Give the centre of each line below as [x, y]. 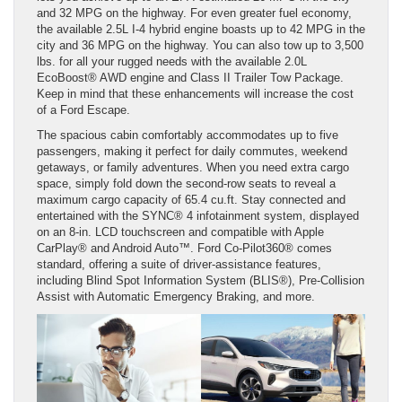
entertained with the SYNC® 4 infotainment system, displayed [198, 215]
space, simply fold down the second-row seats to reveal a [186, 183]
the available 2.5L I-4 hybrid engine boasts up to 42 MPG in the [201, 29]
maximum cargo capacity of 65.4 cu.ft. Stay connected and [191, 199]
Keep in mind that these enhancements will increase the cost [195, 93]
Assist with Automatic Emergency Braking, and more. [176, 296]
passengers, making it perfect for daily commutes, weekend [192, 151]
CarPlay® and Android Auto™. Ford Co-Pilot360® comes [184, 248]
